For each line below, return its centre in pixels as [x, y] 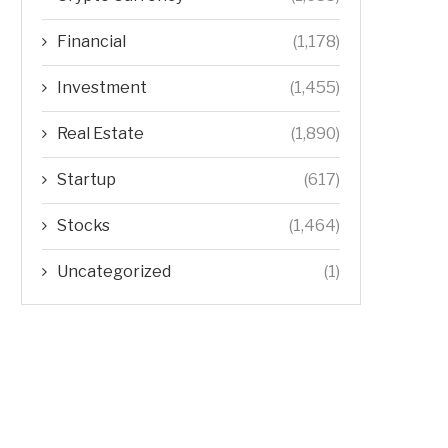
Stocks [83, 225]
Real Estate [100, 133]
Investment [102, 87]
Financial [91, 41]
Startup [86, 179]
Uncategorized [114, 271]
